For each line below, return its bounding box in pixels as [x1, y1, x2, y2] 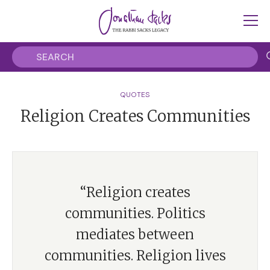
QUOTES [120, 90, 150, 99]
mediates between [76, 226, 194, 243]
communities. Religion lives [44, 247, 226, 264]
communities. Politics [64, 205, 206, 222]
